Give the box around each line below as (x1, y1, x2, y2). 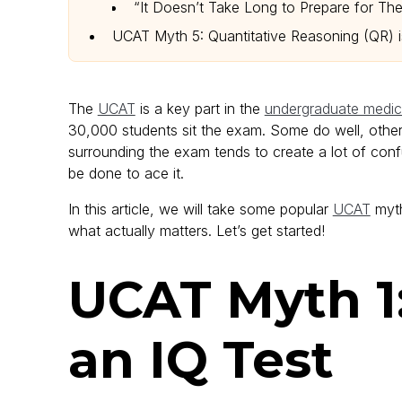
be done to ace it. (67, 164, 184, 183)
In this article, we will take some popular (67, 200, 333, 219)
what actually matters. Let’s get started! (67, 222, 325, 240)
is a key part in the (135, 100, 265, 118)
